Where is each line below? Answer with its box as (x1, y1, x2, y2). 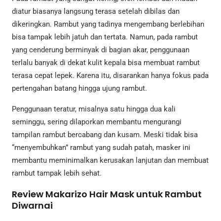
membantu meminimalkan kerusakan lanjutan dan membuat (12, 155, 209, 165)
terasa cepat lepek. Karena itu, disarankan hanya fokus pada (12, 71, 209, 80)
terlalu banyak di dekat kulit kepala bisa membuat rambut (12, 58, 200, 68)
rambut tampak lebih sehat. (12, 168, 102, 178)
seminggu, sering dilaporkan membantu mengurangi (12, 117, 182, 126)
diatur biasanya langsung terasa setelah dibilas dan (12, 7, 180, 16)
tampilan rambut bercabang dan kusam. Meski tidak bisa (12, 130, 198, 139)
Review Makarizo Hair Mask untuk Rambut (12, 187, 202, 200)
